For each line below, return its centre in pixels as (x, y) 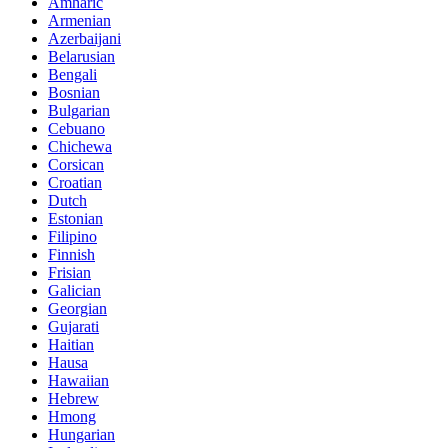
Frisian (69, 272)
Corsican (76, 164)
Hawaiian (78, 380)
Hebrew (73, 398)
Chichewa (80, 146)
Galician (74, 290)
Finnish (71, 254)
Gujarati (73, 326)
